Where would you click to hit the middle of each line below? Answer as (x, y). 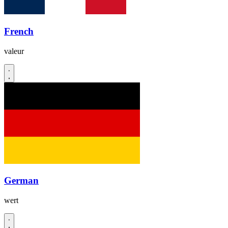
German (21, 181)
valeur (14, 51)
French (19, 31)
